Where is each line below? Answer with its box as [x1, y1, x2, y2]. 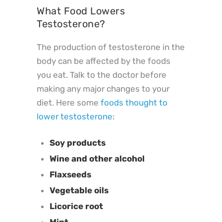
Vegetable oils [49, 185, 109, 195]
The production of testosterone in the [37, 42, 185, 53]
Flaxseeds [49, 169, 91, 179]
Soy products [49, 137, 106, 148]
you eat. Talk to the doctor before [37, 70, 166, 80]
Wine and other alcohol [49, 153, 145, 164]
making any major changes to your [37, 84, 169, 94]
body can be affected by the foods [37, 56, 170, 66]
